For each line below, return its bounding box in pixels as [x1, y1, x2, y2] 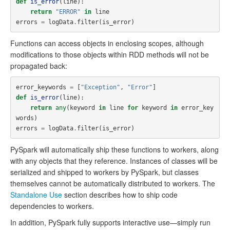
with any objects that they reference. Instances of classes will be [10, 156, 218, 166]
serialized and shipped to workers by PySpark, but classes [10, 167, 199, 177]
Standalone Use [10, 189, 62, 200]
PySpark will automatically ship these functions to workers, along [10, 144, 219, 155]
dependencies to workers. [10, 201, 94, 211]
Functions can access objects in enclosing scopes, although [10, 38, 204, 48]
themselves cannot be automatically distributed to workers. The [10, 178, 215, 188]
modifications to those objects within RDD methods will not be [10, 49, 209, 60]
